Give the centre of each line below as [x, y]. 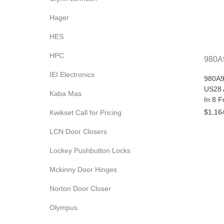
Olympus [63, 207]
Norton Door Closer [80, 188]
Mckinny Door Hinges [83, 169]
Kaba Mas [65, 93]
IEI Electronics [72, 74]
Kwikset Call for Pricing [85, 112]
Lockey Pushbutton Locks [90, 150]
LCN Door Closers [78, 131]
